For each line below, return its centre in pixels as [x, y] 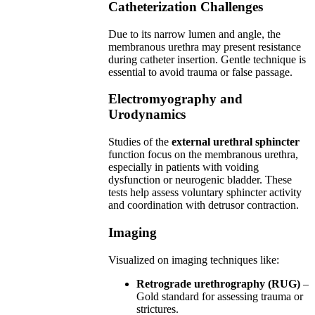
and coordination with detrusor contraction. [204, 205]
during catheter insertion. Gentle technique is [207, 59]
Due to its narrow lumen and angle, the [195, 34]
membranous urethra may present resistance [205, 46]
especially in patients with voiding [184, 167]
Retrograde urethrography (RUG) [219, 283]
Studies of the [140, 142]
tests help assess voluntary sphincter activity [205, 193]
